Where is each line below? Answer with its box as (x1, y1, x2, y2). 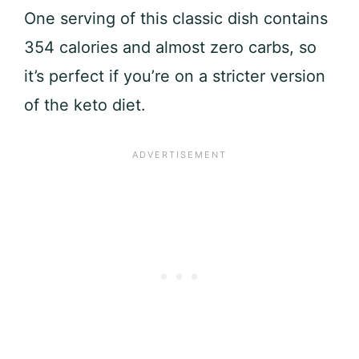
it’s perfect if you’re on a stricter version (24, 67, 325, 87)
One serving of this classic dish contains (24, 9, 328, 29)
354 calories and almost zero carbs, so (24, 38, 317, 58)
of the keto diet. (24, 95, 146, 115)
